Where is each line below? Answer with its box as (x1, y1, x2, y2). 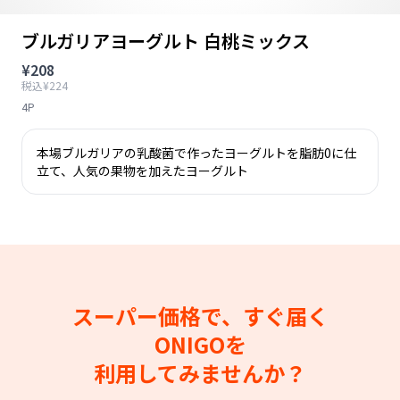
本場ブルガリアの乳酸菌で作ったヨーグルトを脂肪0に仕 (37, 144, 356, 162)
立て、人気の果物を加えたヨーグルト (37, 162, 248, 179)
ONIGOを (154, 329, 246, 360)
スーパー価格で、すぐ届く (71, 300, 329, 331)
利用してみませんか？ (94, 357, 306, 388)
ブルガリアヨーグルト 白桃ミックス (21, 28, 310, 54)
